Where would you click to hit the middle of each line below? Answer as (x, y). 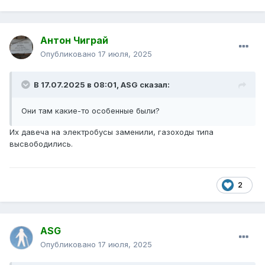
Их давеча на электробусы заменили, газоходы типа (112, 132)
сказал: (154, 85)
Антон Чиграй (74, 41)
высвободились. (41, 144)
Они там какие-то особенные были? (92, 111)
